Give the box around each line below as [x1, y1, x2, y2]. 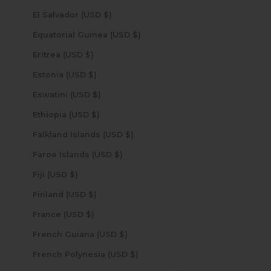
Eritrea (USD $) [85, 50, 94, 59]
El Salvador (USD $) [103, 10, 112, 19]
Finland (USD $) [88, 189, 97, 199]
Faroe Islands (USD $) [114, 149, 123, 159]
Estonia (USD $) [88, 70, 97, 79]
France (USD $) [85, 209, 94, 219]
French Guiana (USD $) [119, 229, 128, 239]
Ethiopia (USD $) [91, 109, 100, 119]
